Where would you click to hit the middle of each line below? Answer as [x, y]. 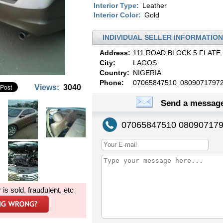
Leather [155, 5]
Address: [115, 53]
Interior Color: [117, 15]
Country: [114, 73]
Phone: [112, 83]
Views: [48, 87]
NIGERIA [147, 73]
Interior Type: [116, 5]
